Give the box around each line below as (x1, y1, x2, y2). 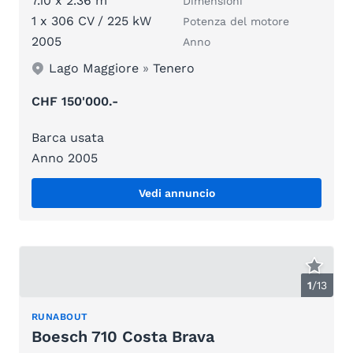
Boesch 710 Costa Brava (32, 326, 214, 346)
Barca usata (32, 130, 104, 146)
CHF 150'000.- (32, 94, 118, 110)
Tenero (153, 61, 195, 76)
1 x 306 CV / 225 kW (32, 13, 151, 29)
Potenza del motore (183, 15, 289, 28)
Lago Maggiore (49, 61, 139, 76)
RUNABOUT (32, 310, 88, 322)
